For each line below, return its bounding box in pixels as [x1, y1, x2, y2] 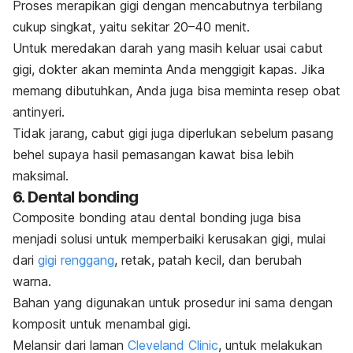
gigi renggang [38, 252, 114, 269]
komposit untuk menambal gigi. [13, 316, 191, 333]
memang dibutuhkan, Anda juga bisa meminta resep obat [13, 83, 340, 99]
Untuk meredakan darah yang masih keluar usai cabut [13, 40, 323, 57]
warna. [13, 273, 51, 290]
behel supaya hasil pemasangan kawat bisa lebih [13, 147, 294, 163]
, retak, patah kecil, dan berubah [114, 252, 302, 269]
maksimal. [13, 168, 69, 184]
